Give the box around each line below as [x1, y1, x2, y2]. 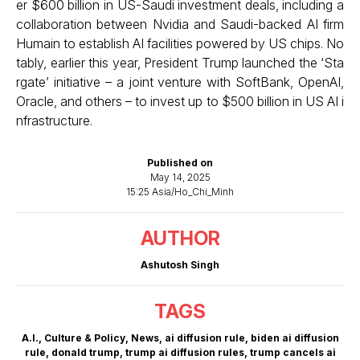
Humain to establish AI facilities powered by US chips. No [16, 35, 344, 51]
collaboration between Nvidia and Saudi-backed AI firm [16, 16, 344, 32]
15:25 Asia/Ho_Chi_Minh [126, 186, 234, 198]
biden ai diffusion [250, 332, 339, 344]
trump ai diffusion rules [125, 346, 244, 358]
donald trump [51, 346, 120, 358]
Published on [147, 157, 213, 169]
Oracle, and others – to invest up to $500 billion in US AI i [16, 93, 344, 109]
